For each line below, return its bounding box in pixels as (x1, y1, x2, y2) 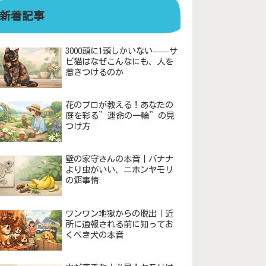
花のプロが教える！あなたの (65, 100, 173, 110)
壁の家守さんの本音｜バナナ (65, 154, 173, 164)
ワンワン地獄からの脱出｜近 (65, 208, 173, 218)
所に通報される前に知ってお (65, 219, 173, 229)
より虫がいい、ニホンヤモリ (65, 165, 173, 175)
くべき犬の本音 (65, 230, 123, 239)
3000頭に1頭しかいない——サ (65, 46, 178, 55)
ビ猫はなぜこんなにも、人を (65, 56, 173, 66)
